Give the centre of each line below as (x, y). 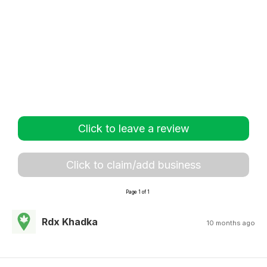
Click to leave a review (133, 128)
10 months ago (231, 223)
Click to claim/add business (133, 165)
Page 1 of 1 (138, 192)
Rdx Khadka (70, 222)
